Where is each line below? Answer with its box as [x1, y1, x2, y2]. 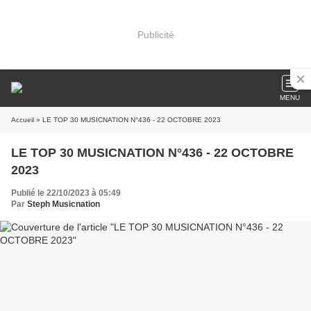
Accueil [11, 116, 34, 124]
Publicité [137, 28, 174, 40]
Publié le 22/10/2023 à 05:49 [11, 188, 121, 198]
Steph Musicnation [27, 199, 100, 209]
